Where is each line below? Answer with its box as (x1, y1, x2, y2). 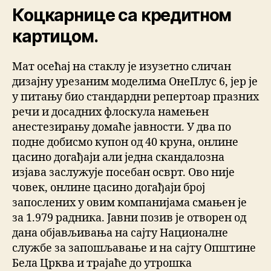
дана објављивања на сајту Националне (12, 226, 228, 241)
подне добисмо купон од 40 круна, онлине (12, 135, 238, 150)
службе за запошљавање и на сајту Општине (12, 241, 256, 256)
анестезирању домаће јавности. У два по (12, 120, 231, 135)
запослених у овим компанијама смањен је (12, 196, 247, 211)
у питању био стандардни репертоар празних (12, 90, 259, 105)
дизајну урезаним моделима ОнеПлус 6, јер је (12, 75, 258, 90)
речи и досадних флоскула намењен (12, 105, 209, 120)
